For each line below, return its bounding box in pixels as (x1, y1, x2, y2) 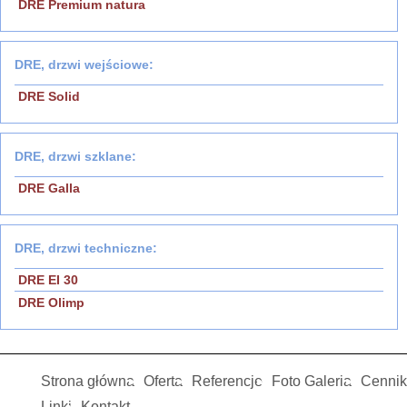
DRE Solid (18, 89, 80, 104)
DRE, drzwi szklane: (15, 149, 136, 164)
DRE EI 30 (18, 273, 78, 288)
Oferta (144, 373, 183, 390)
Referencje (192, 373, 263, 390)
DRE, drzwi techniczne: (15, 241, 157, 256)
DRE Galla (18, 181, 80, 196)
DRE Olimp (18, 295, 84, 311)
